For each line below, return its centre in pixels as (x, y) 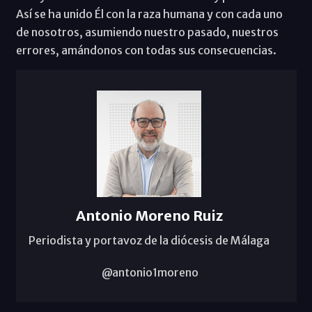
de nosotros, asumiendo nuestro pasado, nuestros (147, 32)
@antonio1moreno (149, 272)
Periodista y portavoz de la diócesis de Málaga (149, 240)
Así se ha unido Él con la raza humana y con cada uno (149, 14)
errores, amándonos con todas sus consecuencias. (146, 50)
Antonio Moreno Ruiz (149, 215)
